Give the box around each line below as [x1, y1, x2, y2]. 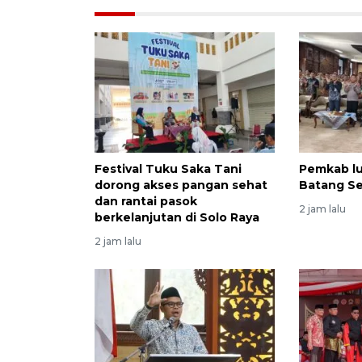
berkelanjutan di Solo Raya [95, 210, 259, 225]
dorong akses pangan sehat [95, 178, 267, 193]
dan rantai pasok [95, 194, 197, 209]
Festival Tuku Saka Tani [95, 162, 242, 177]
